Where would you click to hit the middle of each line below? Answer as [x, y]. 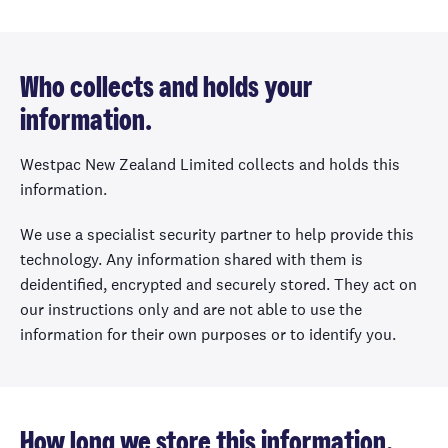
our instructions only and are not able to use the [191, 309]
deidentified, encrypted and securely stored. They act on [218, 284]
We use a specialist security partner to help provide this [217, 234]
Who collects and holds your [166, 88]
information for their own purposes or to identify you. [208, 334]
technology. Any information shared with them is [191, 259]
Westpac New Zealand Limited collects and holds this [210, 164]
